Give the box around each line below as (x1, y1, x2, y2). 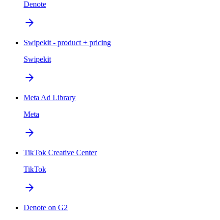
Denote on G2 (24, 203, 68, 212)
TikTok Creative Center (24, 148, 97, 157)
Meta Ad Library (24, 93, 76, 102)
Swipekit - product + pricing (24, 38, 111, 47)
